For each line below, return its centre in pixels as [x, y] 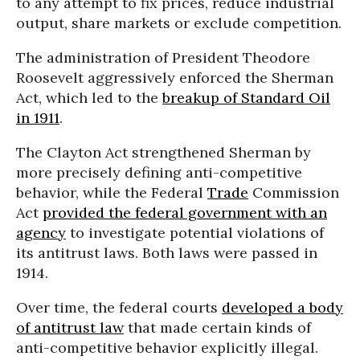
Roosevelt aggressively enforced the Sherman [175, 78]
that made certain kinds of [217, 328]
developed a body [282, 308]
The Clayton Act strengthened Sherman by [164, 153]
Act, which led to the [89, 98]
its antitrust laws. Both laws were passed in [167, 253]
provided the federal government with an [185, 213]
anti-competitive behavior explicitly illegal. [167, 348]
